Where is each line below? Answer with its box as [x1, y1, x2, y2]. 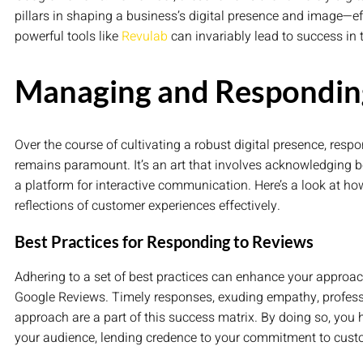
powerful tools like [15, 27, 122, 47]
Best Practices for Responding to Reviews [15, 231, 314, 251]
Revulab [122, 27, 168, 47]
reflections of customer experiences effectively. [15, 195, 280, 216]
